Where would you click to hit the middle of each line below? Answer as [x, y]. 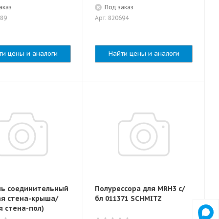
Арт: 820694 [112, 18]
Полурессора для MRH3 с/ [140, 189]
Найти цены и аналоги [144, 54]
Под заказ [119, 7]
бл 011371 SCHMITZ [128, 198]
